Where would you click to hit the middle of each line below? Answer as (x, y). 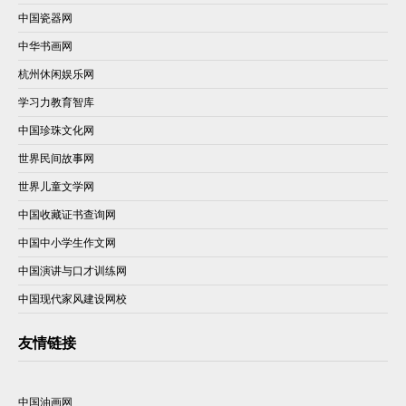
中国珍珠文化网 (56, 130)
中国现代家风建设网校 (72, 298)
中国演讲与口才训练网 (72, 270)
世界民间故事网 (56, 158)
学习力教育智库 (56, 101)
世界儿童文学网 (56, 186)
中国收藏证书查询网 (67, 214)
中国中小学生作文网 (67, 242)
